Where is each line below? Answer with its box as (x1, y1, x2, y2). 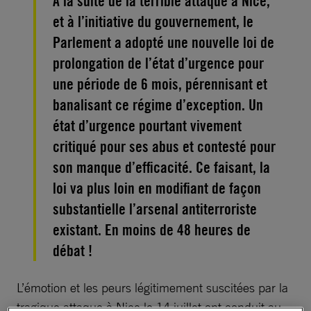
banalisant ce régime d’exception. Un (53, 95, 263, 114)
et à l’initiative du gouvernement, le (53, 12, 253, 31)
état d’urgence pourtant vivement (53, 116, 242, 135)
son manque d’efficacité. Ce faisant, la (53, 158, 270, 176)
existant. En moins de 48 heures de (53, 220, 251, 239)
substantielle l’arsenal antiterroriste (53, 199, 257, 218)
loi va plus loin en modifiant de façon (53, 178, 261, 197)
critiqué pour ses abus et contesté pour (53, 137, 276, 155)
